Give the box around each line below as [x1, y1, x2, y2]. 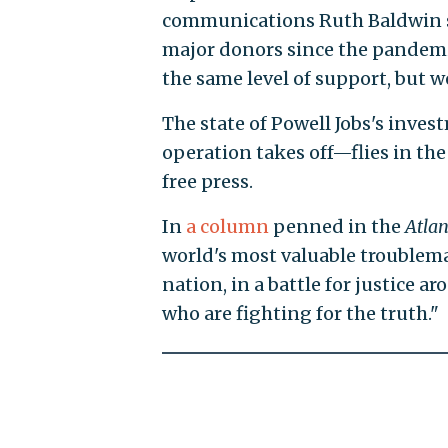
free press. [161, 170, 253, 194]
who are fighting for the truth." [161, 302, 439, 326]
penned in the [268, 215, 405, 239]
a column [185, 215, 269, 239]
